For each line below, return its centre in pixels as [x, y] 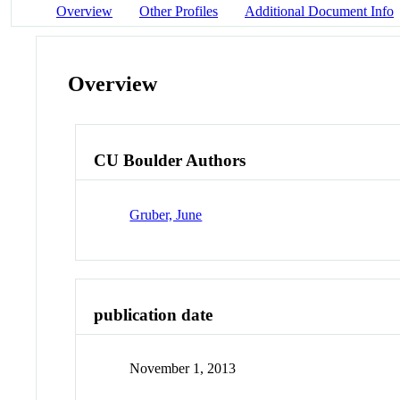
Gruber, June [166, 214]
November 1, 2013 [183, 369]
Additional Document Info [319, 11]
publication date [154, 314]
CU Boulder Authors [170, 161]
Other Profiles [179, 11]
